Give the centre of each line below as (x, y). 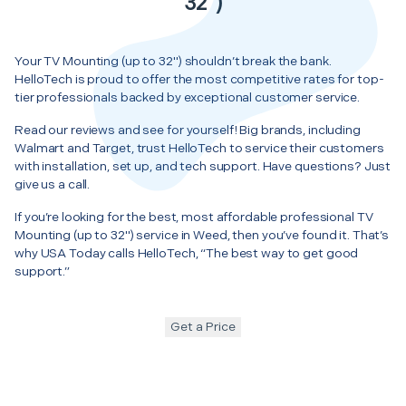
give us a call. (53, 184)
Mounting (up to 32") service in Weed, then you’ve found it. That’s (202, 235)
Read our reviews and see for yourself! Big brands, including (188, 130)
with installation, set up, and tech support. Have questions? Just (203, 166)
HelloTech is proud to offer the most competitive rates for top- (199, 79)
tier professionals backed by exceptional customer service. (188, 97)
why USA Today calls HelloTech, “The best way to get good (187, 253)
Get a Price (203, 326)
